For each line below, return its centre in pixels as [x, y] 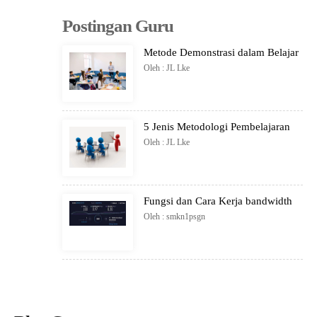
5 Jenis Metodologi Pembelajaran [217, 127]
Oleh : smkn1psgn [174, 217]
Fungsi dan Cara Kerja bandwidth [218, 201]
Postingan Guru [118, 26]
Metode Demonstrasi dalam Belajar [221, 52]
